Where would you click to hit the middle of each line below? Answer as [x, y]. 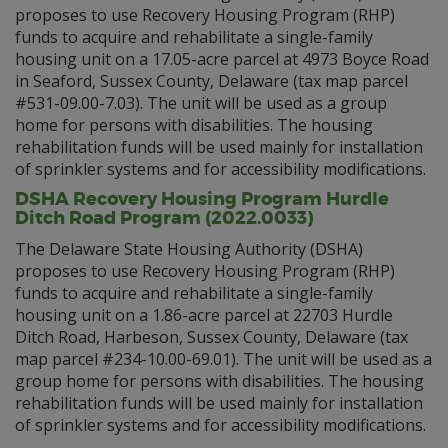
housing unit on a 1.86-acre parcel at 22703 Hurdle [204, 315]
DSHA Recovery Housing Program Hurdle [202, 199]
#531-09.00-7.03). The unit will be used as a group [201, 103]
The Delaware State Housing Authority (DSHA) [189, 249]
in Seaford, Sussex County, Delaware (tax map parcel [211, 81]
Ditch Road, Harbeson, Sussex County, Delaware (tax [211, 337]
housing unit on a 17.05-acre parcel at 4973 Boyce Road [222, 59]
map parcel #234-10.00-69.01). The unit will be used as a [223, 359]
